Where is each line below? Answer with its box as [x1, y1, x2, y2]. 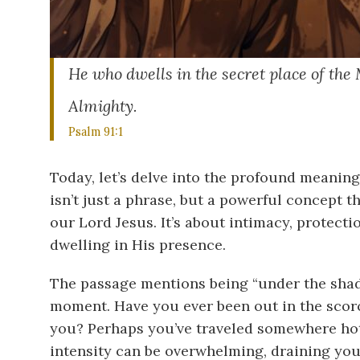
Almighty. [67, 96, 137, 116]
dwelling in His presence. [50, 235, 226, 254]
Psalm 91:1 [67, 124, 123, 139]
